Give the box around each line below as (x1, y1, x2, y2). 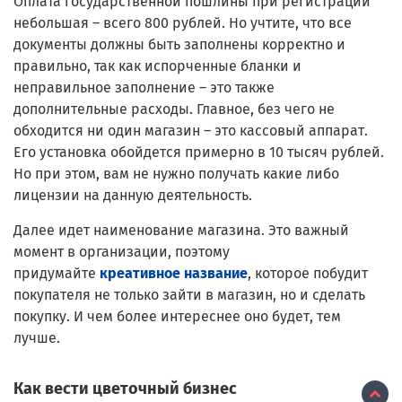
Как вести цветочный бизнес (13, 378, 237, 398)
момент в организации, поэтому (13, 242, 230, 260)
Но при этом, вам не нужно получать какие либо (13, 164, 339, 182)
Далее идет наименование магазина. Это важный (13, 221, 349, 239)
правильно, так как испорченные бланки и (13, 57, 301, 74)
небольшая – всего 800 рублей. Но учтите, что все (13, 13, 352, 31)
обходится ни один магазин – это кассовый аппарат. (13, 121, 368, 139)
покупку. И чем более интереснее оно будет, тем (13, 307, 341, 325)
